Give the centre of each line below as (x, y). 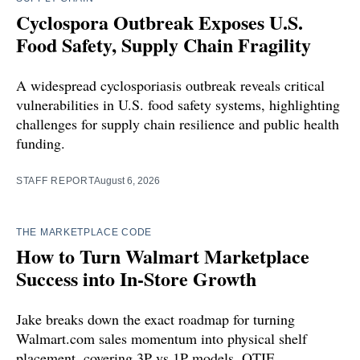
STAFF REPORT (55, 180)
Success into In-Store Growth (136, 278)
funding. (41, 143)
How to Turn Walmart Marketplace (163, 256)
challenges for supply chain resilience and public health (178, 123)
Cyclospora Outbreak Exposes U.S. (160, 22)
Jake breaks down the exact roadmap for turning (155, 319)
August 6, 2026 (127, 180)
